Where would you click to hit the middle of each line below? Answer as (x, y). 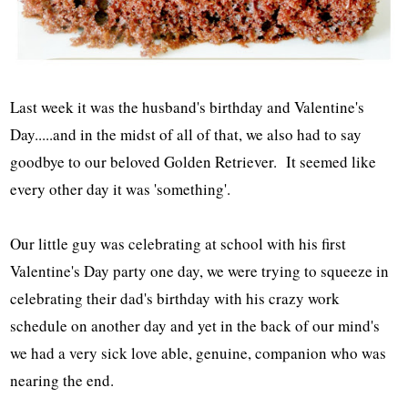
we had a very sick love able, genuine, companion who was (199, 352)
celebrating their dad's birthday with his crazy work (175, 298)
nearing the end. (62, 380)
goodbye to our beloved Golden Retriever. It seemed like (194, 161)
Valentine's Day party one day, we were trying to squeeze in (200, 270)
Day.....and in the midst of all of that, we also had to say (186, 134)
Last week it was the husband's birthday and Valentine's (188, 107)
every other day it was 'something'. (121, 189)
